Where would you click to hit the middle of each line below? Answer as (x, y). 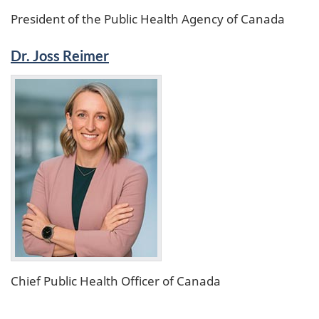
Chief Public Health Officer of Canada (116, 281)
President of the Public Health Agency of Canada (148, 19)
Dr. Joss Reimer (60, 56)
